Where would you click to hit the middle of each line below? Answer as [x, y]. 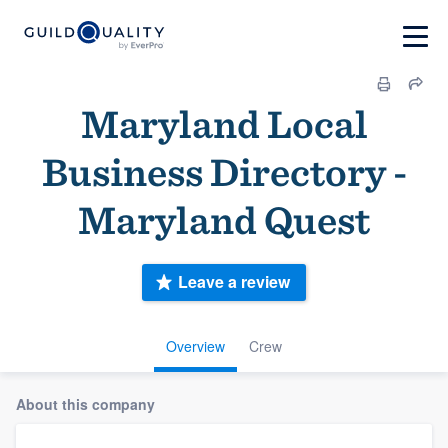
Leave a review [234, 282]
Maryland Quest [224, 220]
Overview [195, 345]
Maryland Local [224, 124]
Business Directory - [224, 172]
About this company [85, 403]
